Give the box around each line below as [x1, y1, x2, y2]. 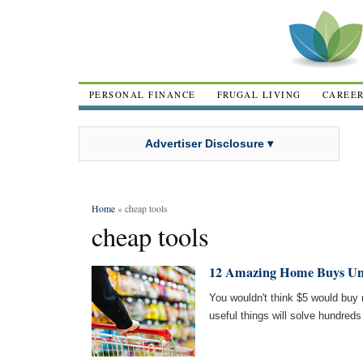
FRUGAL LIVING [216, 88, 301, 100]
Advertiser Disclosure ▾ [145, 136, 273, 150]
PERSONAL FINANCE [89, 88, 196, 100]
